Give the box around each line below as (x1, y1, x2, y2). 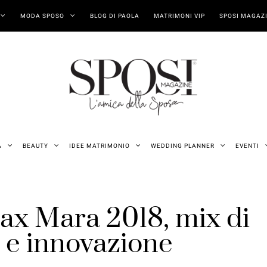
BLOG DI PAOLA (89, 12, 139, 20)
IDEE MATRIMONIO (69, 141, 130, 150)
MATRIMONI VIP (153, 12, 205, 20)
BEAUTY (22, 141, 48, 150)
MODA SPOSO (20, 12, 64, 20)
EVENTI (235, 141, 259, 150)
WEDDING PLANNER (150, 141, 215, 150)
